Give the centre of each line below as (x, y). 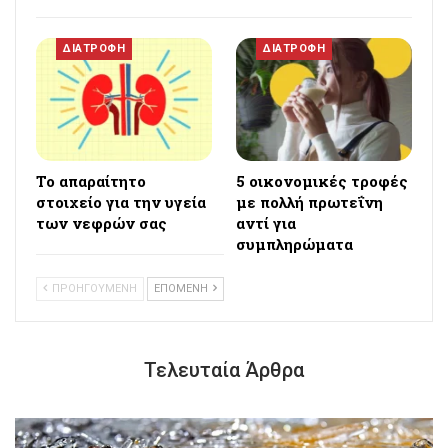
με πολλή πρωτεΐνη (309, 202)
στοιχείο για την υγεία (121, 202)
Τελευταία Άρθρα (224, 370)
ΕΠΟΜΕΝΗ (182, 289)
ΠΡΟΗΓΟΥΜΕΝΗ (93, 289)
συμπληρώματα (294, 244)
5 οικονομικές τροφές (322, 181)
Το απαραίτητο (91, 181)
